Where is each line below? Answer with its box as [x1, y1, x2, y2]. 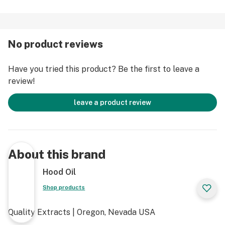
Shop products [43, 184, 85, 191]
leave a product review [74, 98, 151, 106]
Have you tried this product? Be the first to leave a [8, 64, 199, 74]
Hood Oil [43, 167, 76, 177]
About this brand [8, 147, 105, 161]
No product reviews [8, 38, 103, 50]
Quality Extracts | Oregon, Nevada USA [8, 207, 155, 217]
